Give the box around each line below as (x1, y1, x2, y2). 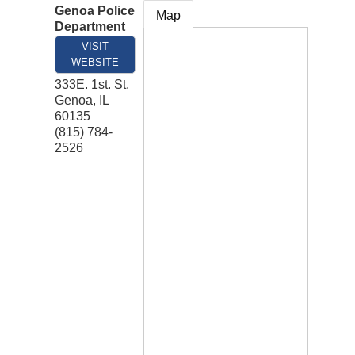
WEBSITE (71, 56, 119, 69)
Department (55, 20, 125, 34)
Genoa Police (55, 4, 135, 18)
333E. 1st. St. (55, 78, 129, 92)
